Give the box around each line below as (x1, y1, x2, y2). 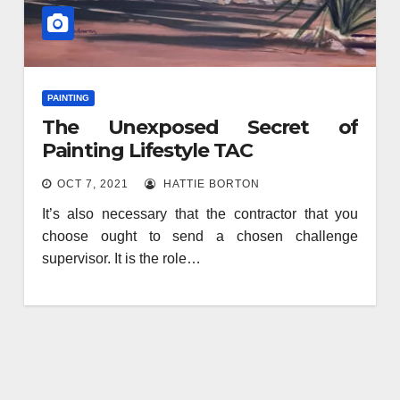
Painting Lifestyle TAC (41, 137, 253, 162)
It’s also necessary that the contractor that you (41, 205, 359, 221)
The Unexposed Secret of (41, 114, 359, 139)
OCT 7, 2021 (56, 177, 129, 190)
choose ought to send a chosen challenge (41, 228, 359, 244)
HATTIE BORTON (159, 177, 260, 190)
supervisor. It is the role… (41, 250, 201, 266)
